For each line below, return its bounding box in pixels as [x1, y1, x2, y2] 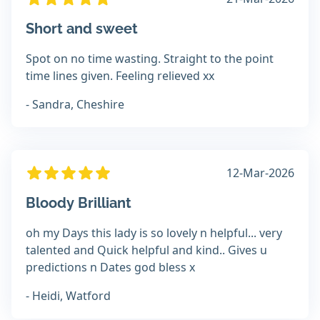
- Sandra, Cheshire [26, 96, 124, 113]
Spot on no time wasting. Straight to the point [26, 51, 274, 67]
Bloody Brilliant [26, 194, 131, 212]
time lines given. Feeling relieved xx [26, 68, 214, 84]
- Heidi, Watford [26, 288, 111, 304]
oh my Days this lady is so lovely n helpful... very [26, 225, 282, 241]
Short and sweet [26, 20, 138, 38]
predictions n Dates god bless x [26, 259, 195, 276]
